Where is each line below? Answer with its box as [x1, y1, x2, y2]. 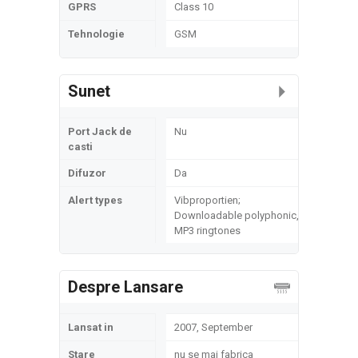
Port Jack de [68, 125, 132, 137]
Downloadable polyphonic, [174, 209, 299, 221]
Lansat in [68, 321, 113, 333]
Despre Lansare [68, 277, 183, 296]
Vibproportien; [174, 194, 241, 206]
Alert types [68, 194, 122, 206]
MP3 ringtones [174, 225, 241, 237]
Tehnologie [68, 28, 125, 40]
